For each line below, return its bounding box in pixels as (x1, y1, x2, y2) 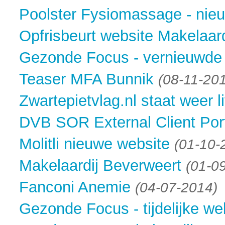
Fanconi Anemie (19, 178, 131, 195)
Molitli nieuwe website (19, 135, 170, 152)
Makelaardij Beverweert (19, 156, 181, 174)
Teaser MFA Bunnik (19, 70, 154, 87)
